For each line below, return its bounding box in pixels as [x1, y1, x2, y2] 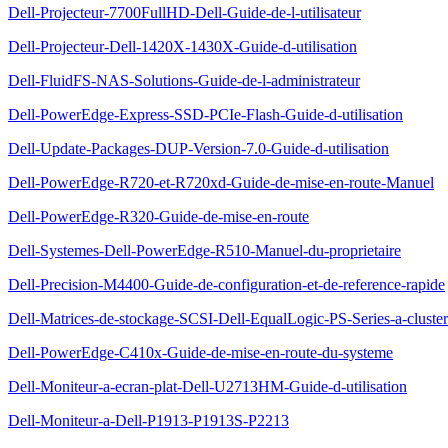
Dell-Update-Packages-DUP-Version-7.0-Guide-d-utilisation [8, 140, 389, 157]
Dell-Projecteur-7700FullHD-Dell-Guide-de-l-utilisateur [8, 4, 361, 21]
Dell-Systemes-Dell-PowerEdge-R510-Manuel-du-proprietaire [8, 242, 401, 259]
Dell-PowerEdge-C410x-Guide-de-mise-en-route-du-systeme [8, 344, 393, 361]
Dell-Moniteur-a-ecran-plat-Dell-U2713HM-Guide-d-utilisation [8, 378, 407, 395]
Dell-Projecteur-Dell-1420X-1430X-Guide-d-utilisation [8, 38, 357, 55]
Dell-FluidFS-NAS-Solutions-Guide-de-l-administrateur [8, 72, 360, 89]
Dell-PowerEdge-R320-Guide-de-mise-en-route [8, 208, 309, 225]
